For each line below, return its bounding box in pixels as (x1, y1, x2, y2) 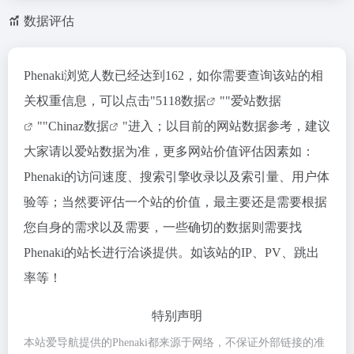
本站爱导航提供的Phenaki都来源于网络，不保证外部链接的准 (24, 337, 325, 348)
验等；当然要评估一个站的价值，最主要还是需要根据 (24, 195, 327, 209)
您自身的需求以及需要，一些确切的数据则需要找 (24, 220, 302, 234)
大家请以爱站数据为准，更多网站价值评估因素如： (24, 145, 314, 158)
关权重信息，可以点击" (24, 94, 156, 107)
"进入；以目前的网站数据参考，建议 (122, 119, 330, 133)
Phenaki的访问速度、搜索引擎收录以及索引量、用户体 (24, 170, 330, 183)
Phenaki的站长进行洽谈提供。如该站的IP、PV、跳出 (24, 246, 319, 259)
